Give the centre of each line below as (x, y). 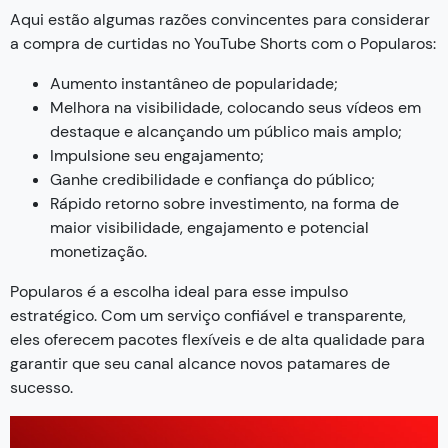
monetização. (98, 251)
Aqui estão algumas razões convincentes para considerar (220, 19)
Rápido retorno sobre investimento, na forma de (224, 203)
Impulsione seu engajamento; (157, 155)
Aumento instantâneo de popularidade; (194, 83)
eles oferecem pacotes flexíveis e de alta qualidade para (217, 339)
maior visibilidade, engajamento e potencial (209, 227)
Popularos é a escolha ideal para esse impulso (179, 291)
